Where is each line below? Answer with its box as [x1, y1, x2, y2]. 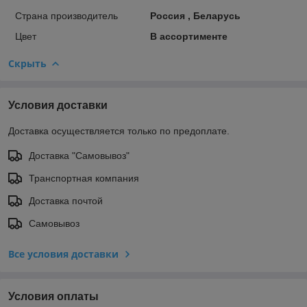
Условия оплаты [8, 290, 99, 302]
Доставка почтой [29, 195, 103, 206]
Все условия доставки [8, 247, 119, 260]
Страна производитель [15, 10, 118, 21]
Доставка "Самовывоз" [29, 149, 130, 161]
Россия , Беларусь [149, 10, 241, 21]
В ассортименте [149, 30, 228, 42]
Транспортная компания [29, 172, 139, 184]
